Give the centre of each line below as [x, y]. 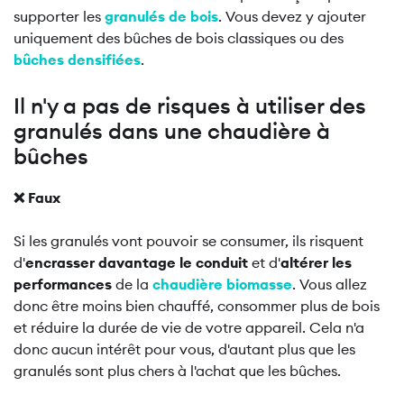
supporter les [59, 16]
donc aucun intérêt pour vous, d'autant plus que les [184, 349]
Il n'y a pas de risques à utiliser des [190, 106]
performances [63, 284]
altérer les [316, 262]
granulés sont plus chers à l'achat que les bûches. [177, 371]
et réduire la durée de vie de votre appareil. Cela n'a [189, 327]
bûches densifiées [77, 60]
